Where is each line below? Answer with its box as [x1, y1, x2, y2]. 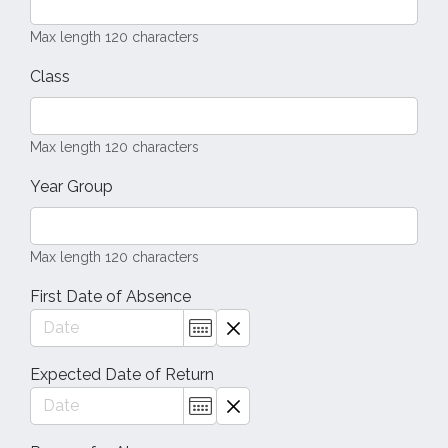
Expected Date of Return [30, 364, 214, 384]
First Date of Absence [30, 286, 191, 306]
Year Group [30, 176, 113, 196]
